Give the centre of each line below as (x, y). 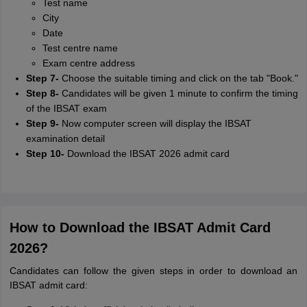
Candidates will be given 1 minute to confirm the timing (178, 93)
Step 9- (42, 123)
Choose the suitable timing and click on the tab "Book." (178, 78)
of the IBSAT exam (66, 108)
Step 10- (45, 153)
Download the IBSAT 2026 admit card (147, 153)
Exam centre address (88, 63)
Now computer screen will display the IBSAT (155, 123)
